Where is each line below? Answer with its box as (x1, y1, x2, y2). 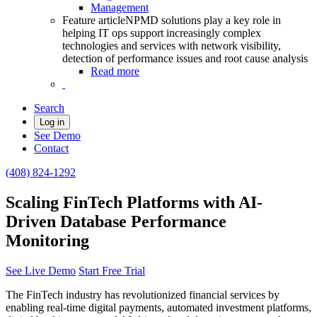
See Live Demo (6, 264, 76, 277)
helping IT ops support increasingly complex (62, 27, 261, 39)
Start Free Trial (79, 264, 145, 277)
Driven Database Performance (6, 212, 226, 231)
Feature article (62, 14, 125, 26)
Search (34, 102, 64, 114)
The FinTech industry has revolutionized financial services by (6, 288, 279, 301)
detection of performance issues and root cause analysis (62, 52, 308, 64)
